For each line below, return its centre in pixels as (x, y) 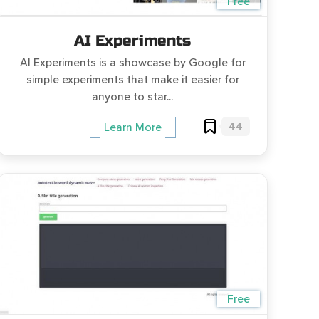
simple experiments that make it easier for (132, 80)
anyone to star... (132, 97)
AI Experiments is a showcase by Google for (132, 63)
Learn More (132, 128)
